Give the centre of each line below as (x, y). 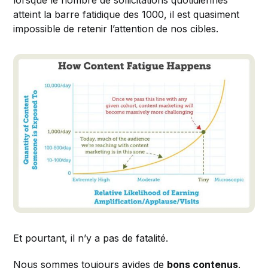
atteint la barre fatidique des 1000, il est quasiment (127, 15)
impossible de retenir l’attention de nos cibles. (116, 29)
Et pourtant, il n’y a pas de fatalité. (91, 238)
